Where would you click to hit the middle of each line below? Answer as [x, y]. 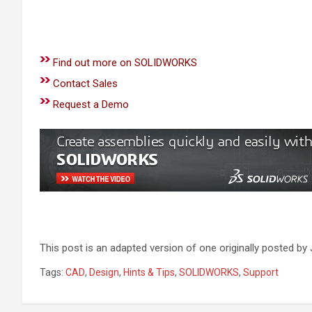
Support [261, 272]
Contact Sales [85, 84]
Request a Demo [91, 104]
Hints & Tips [149, 272]
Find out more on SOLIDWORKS [125, 63]
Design [104, 272]
